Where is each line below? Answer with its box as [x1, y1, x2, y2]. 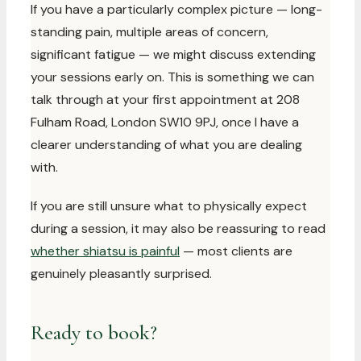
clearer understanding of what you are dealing [31, 136, 302, 153]
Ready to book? [31, 320, 157, 345]
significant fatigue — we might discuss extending [31, 46, 316, 63]
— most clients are [180, 243, 293, 259]
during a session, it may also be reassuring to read [31, 220, 326, 237]
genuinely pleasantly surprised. [31, 265, 212, 282]
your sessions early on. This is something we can [31, 68, 314, 85]
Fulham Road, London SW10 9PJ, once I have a [31, 114, 299, 131]
